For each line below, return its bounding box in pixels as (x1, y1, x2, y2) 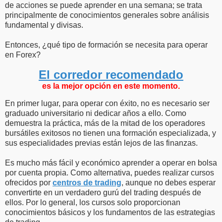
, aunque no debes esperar (121, 178, 216, 187)
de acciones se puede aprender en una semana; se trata (5, 1, 202, 10)
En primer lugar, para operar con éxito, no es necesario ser (5, 99, 210, 108)
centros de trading (53, 178, 121, 187)
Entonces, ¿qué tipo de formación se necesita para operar (5, 41, 208, 50)
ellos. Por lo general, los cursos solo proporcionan (5, 198, 180, 207)
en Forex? (5, 51, 41, 59)
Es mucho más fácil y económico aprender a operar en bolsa (5, 159, 217, 167)
